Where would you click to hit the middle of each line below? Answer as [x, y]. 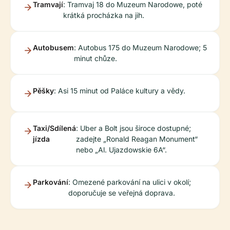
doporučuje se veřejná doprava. [122, 193]
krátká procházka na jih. [104, 15]
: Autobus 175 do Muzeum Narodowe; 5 [140, 47]
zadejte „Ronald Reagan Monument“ [137, 139]
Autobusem [53, 47]
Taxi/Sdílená [54, 128]
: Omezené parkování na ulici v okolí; [130, 182]
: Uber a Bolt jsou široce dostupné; [133, 128]
